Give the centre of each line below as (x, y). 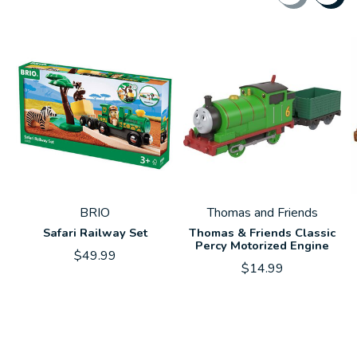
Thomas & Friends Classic (262, 232)
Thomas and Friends (262, 212)
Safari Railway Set (95, 232)
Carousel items (57, 14)
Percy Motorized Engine (262, 245)
